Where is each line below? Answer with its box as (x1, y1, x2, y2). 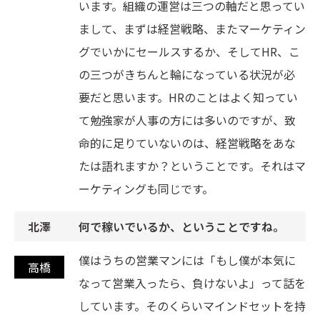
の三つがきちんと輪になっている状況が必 (79, 66, 295, 84)
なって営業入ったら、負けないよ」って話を (79, 274, 306, 292)
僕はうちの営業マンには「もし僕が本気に (79, 251, 296, 269)
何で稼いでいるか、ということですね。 (79, 218, 284, 236)
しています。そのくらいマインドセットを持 (79, 297, 306, 315)
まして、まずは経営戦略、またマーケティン (79, 20, 306, 38)
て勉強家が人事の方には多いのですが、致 (79, 111, 296, 129)
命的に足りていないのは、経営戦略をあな (79, 134, 296, 152)
